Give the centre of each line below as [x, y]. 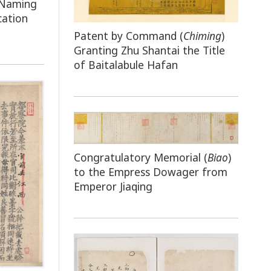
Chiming [203, 35]
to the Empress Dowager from [151, 172]
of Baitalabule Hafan [126, 64]
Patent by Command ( [129, 35]
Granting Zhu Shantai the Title [150, 50]
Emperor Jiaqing [113, 187]
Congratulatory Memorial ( [141, 158]
